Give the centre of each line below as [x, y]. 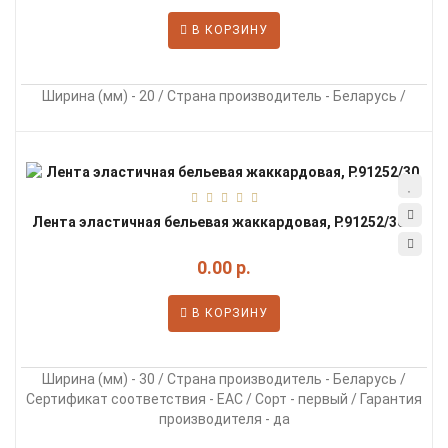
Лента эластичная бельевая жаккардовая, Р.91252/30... [224, 222]
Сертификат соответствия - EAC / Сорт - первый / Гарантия [224, 399]
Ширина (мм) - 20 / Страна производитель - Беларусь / [224, 96]
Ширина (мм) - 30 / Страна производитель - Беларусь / [224, 379]
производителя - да [224, 419]
